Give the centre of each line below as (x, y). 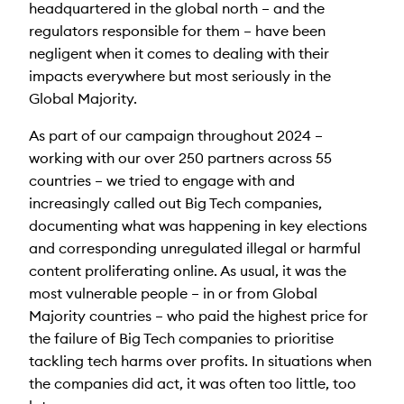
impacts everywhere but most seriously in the (180, 75)
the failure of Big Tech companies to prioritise (181, 338)
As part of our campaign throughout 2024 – (176, 135)
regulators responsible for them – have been (177, 30)
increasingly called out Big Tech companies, (175, 202)
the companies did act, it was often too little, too (193, 383)
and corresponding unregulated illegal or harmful (195, 248)
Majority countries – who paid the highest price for (198, 315)
